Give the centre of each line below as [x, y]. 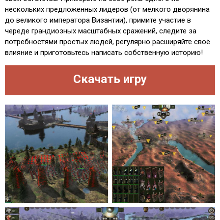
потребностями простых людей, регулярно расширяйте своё [108, 42]
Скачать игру [110, 79]
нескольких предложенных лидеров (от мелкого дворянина [107, 9]
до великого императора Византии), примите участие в [98, 20]
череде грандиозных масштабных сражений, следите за [101, 31]
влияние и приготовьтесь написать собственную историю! [104, 53]
